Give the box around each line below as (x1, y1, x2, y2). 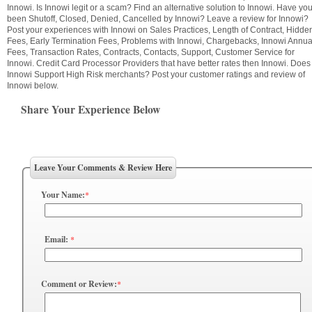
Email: (45, 233, 68, 245)
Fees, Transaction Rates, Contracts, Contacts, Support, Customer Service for (7, 47, 295, 57)
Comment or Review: (41, 277, 117, 290)
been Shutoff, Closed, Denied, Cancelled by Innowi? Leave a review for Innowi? (7, 13, 309, 24)
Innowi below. (7, 80, 58, 91)
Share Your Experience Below (21, 101, 160, 117)
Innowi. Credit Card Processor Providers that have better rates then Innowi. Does (7, 58, 311, 68)
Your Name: (41, 189, 85, 201)
